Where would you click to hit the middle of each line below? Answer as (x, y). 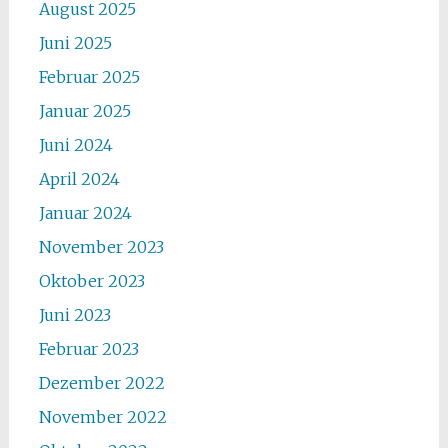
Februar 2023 (88, 349)
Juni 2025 (75, 43)
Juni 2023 (74, 315)
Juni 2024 (75, 145)
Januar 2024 (85, 213)
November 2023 (101, 247)
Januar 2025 (84, 111)
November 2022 (102, 417)
